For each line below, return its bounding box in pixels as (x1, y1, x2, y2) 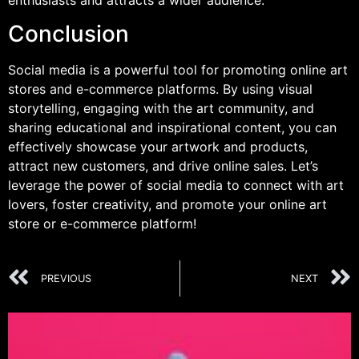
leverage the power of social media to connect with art (8, 177, 344, 194)
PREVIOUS (41, 272, 91, 285)
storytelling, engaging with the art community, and (8, 100, 314, 117)
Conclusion (8, 20, 129, 48)
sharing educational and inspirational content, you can (8, 119, 337, 136)
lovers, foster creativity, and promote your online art (8, 196, 327, 213)
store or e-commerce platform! (8, 216, 196, 232)
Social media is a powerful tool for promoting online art (8, 62, 348, 79)
